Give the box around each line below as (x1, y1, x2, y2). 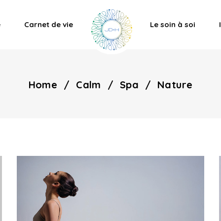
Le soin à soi (150, 20, 195, 29)
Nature (157, 78, 193, 91)
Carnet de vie (24, 20, 73, 29)
